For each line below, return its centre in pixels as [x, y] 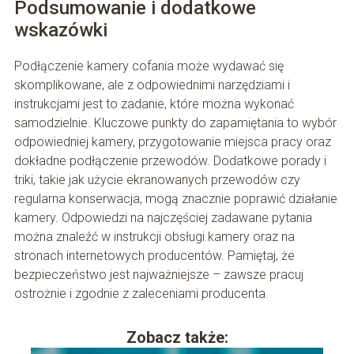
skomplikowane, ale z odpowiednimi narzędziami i [152, 85]
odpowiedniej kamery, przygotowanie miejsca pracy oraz [172, 142]
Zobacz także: [177, 338]
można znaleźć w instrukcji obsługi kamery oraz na [154, 237]
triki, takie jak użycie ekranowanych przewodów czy [157, 180]
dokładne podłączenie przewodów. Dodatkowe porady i [170, 161]
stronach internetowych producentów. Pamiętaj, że [154, 256]
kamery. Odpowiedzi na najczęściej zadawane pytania [163, 218]
